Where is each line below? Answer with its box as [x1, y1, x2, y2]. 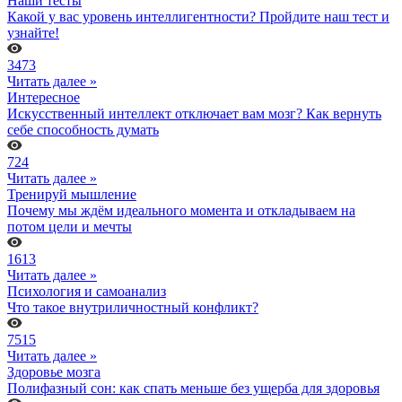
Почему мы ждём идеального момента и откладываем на [7, 202, 355, 218]
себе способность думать [7, 121, 159, 137]
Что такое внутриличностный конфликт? [7, 299, 258, 315]
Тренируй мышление [7, 186, 136, 202]
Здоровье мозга [7, 363, 100, 380]
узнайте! [7, 24, 59, 40]
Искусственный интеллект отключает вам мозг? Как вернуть [7, 105, 381, 121]
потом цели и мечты [7, 218, 132, 234]
